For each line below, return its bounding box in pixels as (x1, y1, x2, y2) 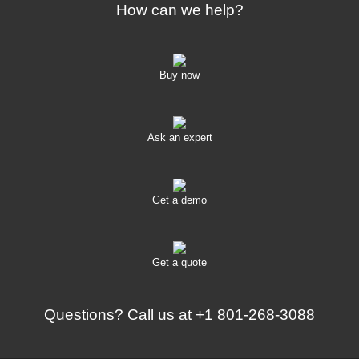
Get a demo (152, 193, 207, 206)
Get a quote (152, 256, 207, 268)
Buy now (159, 68, 200, 81)
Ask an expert (147, 131, 212, 143)
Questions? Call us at (44, 305, 196, 323)
